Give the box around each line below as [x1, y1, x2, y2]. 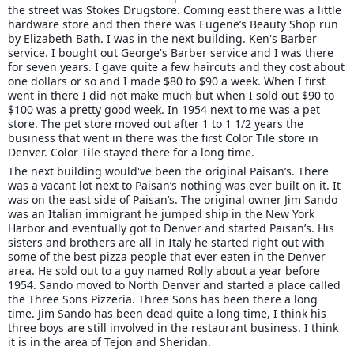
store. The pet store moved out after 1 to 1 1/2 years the [8, 116, 303, 132]
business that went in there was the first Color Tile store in [8, 130, 318, 146]
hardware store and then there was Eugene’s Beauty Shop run [8, 17, 338, 32]
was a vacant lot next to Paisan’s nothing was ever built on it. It [8, 178, 341, 194]
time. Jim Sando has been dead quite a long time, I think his [8, 306, 326, 322]
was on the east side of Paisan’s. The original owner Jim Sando [8, 192, 337, 208]
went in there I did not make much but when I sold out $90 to [8, 88, 334, 104]
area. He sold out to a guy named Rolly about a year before [8, 263, 320, 279]
